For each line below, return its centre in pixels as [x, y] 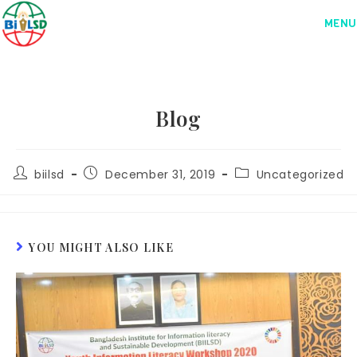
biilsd [49, 175]
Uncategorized [300, 175]
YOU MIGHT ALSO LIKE [102, 247]
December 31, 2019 [161, 175]
